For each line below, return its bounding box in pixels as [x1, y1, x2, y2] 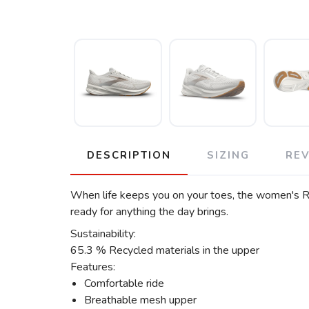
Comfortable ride [84, 275, 164, 291]
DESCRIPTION [87, 148, 171, 162]
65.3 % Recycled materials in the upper [70, 242, 259, 258]
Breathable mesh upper [84, 292, 197, 308]
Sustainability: [70, 226, 136, 241]
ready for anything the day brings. [70, 203, 228, 219]
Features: [70, 259, 115, 275]
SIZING [207, 148, 250, 162]
